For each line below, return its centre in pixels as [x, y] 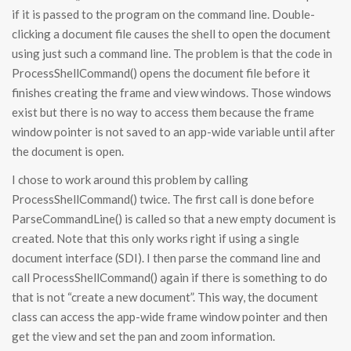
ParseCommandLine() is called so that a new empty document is [174, 219]
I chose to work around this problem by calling [130, 180]
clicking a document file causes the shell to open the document [171, 34]
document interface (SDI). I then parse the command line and [166, 258]
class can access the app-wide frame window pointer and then [170, 317]
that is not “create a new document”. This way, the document [165, 297]
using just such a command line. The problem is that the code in [172, 54]
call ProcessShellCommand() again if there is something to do [170, 278]
